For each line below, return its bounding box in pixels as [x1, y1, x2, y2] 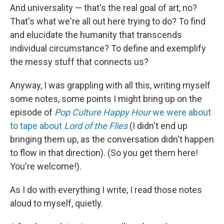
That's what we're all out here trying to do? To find [10, 16, 205, 26]
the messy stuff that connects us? [10, 56, 148, 67]
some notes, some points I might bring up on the [10, 93, 202, 104]
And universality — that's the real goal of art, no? [10, 2, 197, 13]
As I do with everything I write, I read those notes [10, 184, 202, 195]
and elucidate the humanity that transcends [10, 29, 182, 40]
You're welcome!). [10, 161, 81, 171]
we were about [150, 107, 211, 117]
